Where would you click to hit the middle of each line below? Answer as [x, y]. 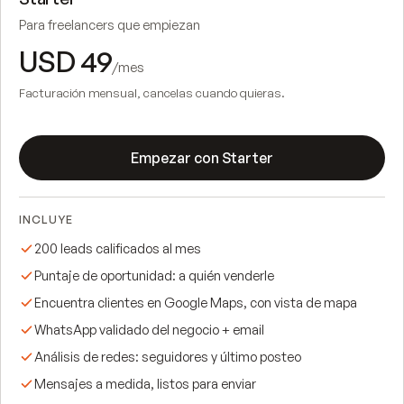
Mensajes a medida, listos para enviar [145, 383]
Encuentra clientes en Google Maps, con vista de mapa [196, 302]
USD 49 [66, 61]
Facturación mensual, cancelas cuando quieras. [152, 92]
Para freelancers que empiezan [110, 24]
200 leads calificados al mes [118, 248]
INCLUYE [46, 219]
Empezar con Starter [202, 157]
